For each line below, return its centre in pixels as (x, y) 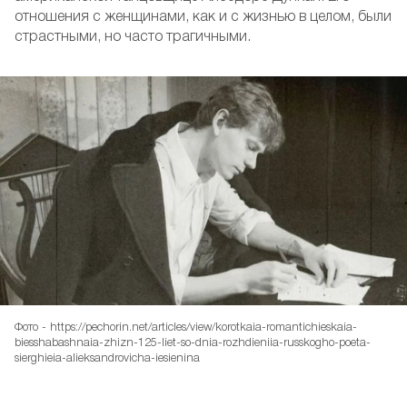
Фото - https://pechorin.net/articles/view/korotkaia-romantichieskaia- (186, 327)
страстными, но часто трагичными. (133, 38)
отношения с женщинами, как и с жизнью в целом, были (203, 18)
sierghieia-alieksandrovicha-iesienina (107, 358)
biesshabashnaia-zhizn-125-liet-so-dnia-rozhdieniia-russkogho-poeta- (193, 342)
